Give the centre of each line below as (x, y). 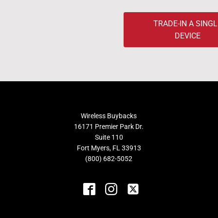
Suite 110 (109, 137)
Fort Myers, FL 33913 (109, 148)
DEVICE (187, 36)
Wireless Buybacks (109, 116)
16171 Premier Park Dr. (109, 127)
